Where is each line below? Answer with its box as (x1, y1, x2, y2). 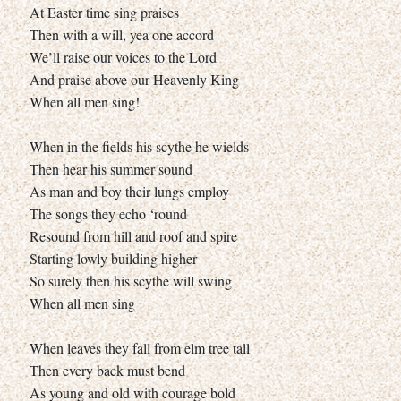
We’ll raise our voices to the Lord (30, 47, 217, 66)
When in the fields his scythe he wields (30, 136, 249, 156)
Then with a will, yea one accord (30, 24, 214, 44)
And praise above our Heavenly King (30, 69, 239, 89)
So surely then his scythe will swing (30, 270, 232, 290)
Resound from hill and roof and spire (30, 226, 237, 245)
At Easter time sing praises (30, 2, 179, 21)
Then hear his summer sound (30, 158, 192, 178)
